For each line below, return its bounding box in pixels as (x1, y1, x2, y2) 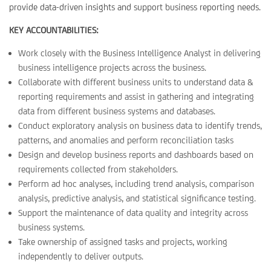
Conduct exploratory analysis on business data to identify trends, (18, 120, 262, 131)
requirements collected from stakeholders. (18, 164, 178, 174)
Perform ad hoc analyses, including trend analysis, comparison (18, 178, 254, 189)
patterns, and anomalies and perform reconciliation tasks (18, 135, 233, 145)
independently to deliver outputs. (18, 251, 143, 261)
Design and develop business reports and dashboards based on (18, 149, 253, 160)
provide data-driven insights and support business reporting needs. (9, 2, 261, 12)
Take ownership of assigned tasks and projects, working (18, 237, 227, 247)
